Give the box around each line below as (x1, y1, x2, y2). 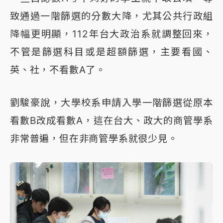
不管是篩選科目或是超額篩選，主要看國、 (10, 45, 213, 58)
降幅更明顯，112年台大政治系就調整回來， (10, 27, 213, 40)
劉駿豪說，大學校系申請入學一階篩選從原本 (10, 96, 213, 109)
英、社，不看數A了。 (10, 63, 106, 76)
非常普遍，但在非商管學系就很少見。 (10, 132, 178, 144)
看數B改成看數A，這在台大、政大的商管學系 (10, 114, 213, 126)
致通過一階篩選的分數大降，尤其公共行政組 (10, 9, 213, 22)
